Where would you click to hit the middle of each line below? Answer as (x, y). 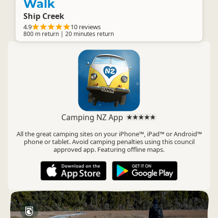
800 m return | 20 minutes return (69, 34)
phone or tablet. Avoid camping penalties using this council (109, 142)
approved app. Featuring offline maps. (109, 149)
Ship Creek (44, 16)
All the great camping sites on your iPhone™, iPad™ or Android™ (109, 134)
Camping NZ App (93, 117)
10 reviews (86, 27)
